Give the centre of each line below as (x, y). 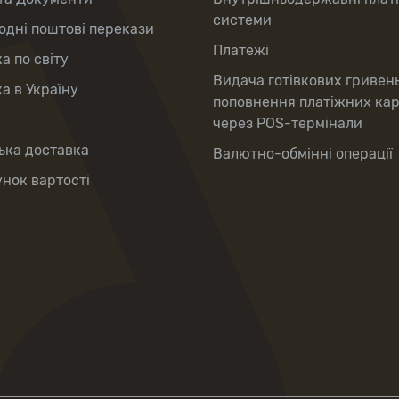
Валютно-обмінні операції (303, 154)
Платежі (241, 50)
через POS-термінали (288, 123)
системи (242, 20)
